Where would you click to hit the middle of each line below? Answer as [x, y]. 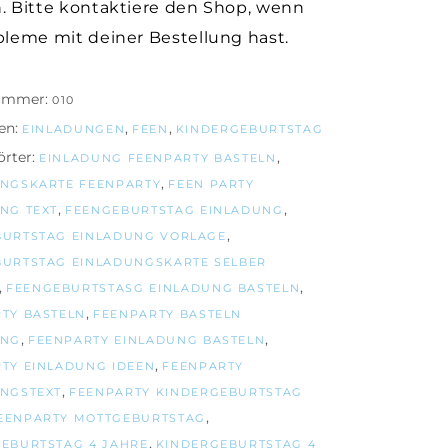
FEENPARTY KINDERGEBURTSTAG [186, 392]
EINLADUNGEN [74, 129]
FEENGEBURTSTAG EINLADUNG [174, 210]
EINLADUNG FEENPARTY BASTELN [158, 158]
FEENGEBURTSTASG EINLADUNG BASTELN [153, 288]
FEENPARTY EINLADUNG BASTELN [146, 340]
